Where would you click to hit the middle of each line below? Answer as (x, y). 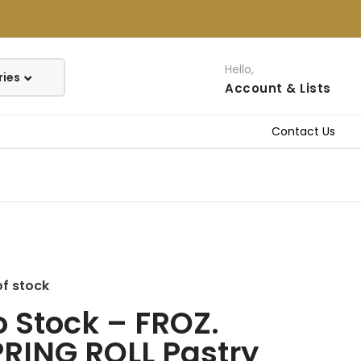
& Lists (309, 88)
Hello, (240, 69)
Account (254, 88)
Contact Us (303, 131)
